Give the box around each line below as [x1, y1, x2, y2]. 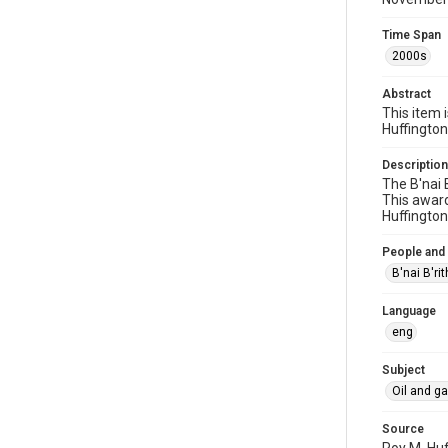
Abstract [382, 87, 431, 101]
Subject [382, 363, 425, 377]
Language [382, 304, 436, 318]
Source [382, 422, 424, 436]
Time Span [382, 28, 441, 42]
